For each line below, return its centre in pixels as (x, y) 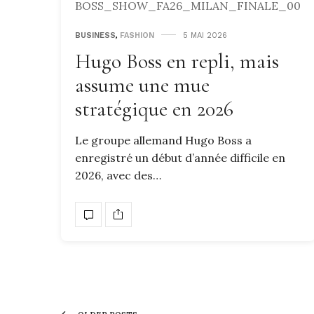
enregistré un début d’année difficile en (180, 157)
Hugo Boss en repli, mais (177, 61)
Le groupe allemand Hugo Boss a (163, 140)
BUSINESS (95, 35)
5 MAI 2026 (205, 35)
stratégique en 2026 (154, 109)
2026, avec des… (118, 175)
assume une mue (142, 85)
